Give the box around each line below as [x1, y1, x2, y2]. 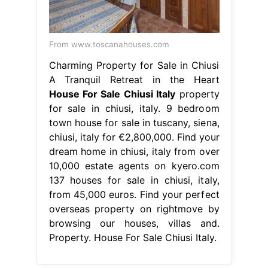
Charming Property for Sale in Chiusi [48, 59, 220, 71]
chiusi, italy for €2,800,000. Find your [48, 130, 220, 143]
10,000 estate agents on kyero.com [48, 159, 220, 172]
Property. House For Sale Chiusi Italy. [48, 231, 217, 243]
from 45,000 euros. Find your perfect [48, 188, 220, 200]
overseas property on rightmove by [48, 202, 220, 215]
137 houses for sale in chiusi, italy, [48, 173, 220, 186]
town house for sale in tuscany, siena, [48, 116, 220, 129]
